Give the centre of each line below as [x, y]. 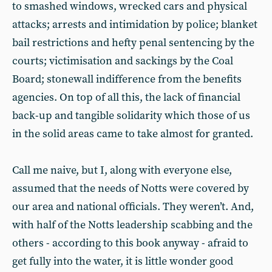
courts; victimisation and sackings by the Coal [123, 61]
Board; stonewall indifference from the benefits [127, 79]
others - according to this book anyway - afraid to [130, 243]
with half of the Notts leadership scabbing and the [132, 225]
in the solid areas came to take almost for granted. [133, 134]
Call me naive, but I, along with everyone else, [122, 170]
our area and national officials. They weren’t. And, [133, 207]
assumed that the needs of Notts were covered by [131, 189]
